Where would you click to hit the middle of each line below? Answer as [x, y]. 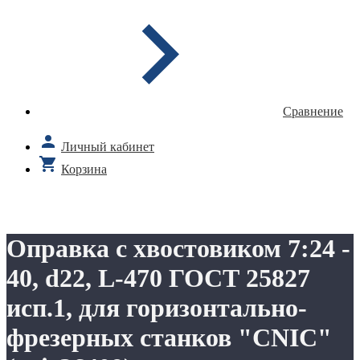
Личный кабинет [108, 147]
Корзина [84, 169]
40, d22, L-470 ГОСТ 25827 [158, 278]
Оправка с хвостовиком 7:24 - [178, 249]
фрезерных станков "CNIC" [169, 338]
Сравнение [313, 111]
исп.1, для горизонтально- [157, 308]
